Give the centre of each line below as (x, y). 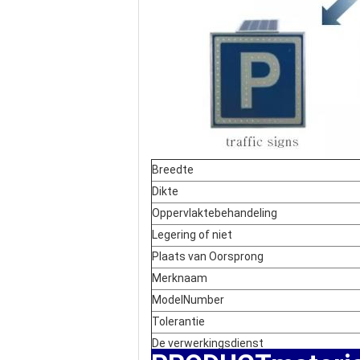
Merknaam (180, 278)
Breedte (173, 170)
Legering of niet (192, 235)
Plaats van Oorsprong (208, 256)
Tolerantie (178, 321)
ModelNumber (188, 300)
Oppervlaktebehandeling (215, 213)
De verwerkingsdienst (208, 343)
